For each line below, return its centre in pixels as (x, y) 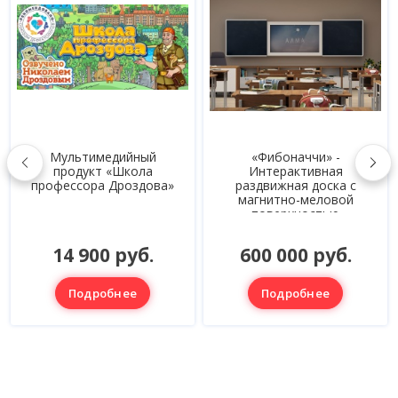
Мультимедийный (103, 156)
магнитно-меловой (295, 199)
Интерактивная (295, 171)
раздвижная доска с (295, 185)
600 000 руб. (295, 255)
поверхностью (295, 213)
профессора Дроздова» (103, 185)
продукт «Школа (103, 171)
